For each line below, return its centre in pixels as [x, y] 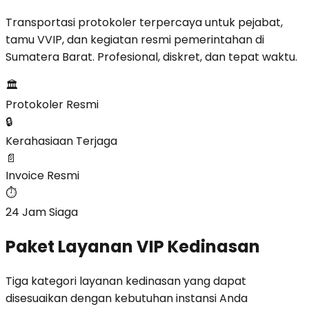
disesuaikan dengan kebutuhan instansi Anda [127, 298]
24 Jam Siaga [42, 212]
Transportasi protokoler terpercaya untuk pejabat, [144, 22]
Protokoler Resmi [52, 104]
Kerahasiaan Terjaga [61, 141]
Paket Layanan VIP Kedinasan [133, 246]
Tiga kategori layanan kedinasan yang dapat [126, 281]
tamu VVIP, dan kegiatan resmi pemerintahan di [135, 39]
